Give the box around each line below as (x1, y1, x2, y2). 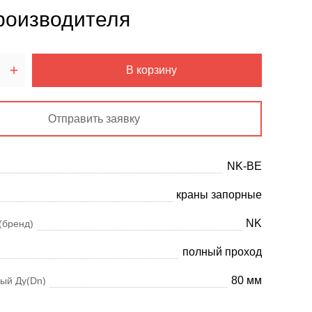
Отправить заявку (47, 112, 140, 125)
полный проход (182, 246, 262, 258)
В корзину (126, 64, 178, 77)
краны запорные (176, 189, 262, 201)
